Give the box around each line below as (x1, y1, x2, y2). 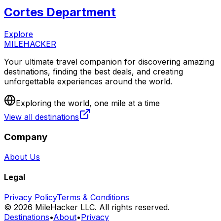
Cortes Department (4, 5, 116, 20)
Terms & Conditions (57, 192, 129, 203)
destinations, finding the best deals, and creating (4, 67, 183, 77)
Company (4, 131, 47, 143)
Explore (4, 29, 33, 39)
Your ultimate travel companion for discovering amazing (4, 57, 214, 67)
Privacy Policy (4, 192, 57, 203)
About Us (4, 151, 40, 162)
